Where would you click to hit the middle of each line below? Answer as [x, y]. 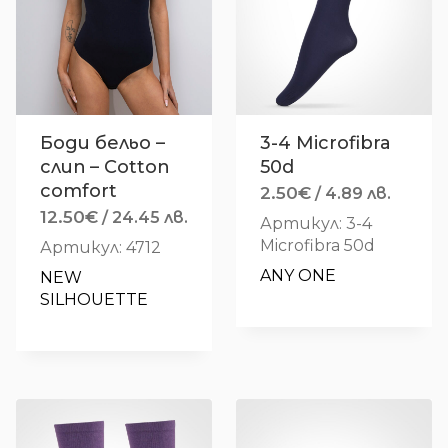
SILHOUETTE [94, 299]
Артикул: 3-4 [316, 223]
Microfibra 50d [317, 245]
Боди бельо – [102, 142]
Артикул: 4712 [100, 247]
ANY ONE [298, 275]
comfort [78, 190]
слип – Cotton [105, 166]
